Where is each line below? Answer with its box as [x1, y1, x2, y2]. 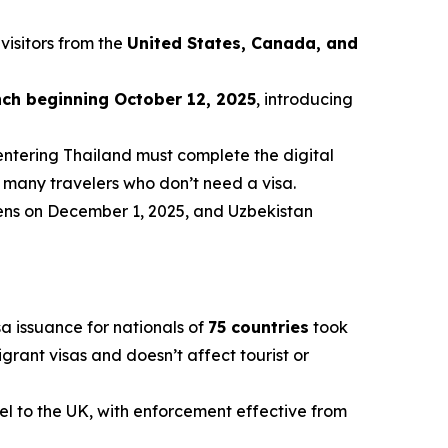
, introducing [256, 88, 353, 109]
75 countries [208, 316, 309, 337]
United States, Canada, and [127, 32, 358, 53]
